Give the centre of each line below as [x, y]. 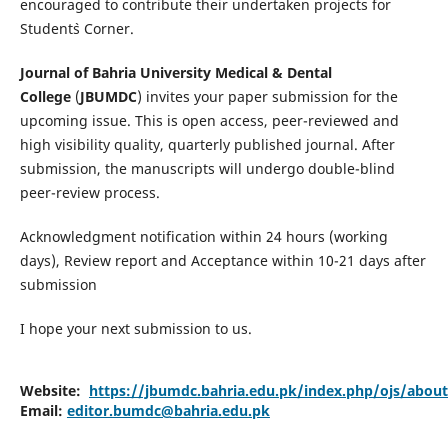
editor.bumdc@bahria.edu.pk [168, 411]
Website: [54, 391]
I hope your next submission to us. [135, 329]
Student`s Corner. [76, 28]
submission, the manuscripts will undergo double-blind [207, 168]
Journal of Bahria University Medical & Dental [175, 72]
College [45, 96]
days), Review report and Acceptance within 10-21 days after [222, 261]
